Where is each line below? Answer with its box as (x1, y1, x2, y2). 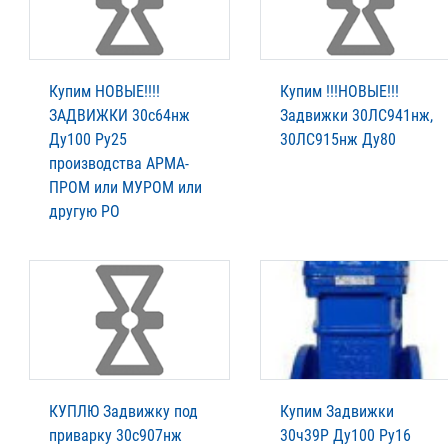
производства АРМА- (49, 154, 189, 174)
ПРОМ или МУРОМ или (49, 178, 202, 198)
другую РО (49, 202, 120, 222)
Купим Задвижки (280, 402, 394, 422)
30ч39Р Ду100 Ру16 (280, 426, 411, 446)
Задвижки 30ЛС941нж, (280, 106, 433, 126)
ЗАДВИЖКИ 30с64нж (49, 106, 190, 126)
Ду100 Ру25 (49, 130, 127, 150)
